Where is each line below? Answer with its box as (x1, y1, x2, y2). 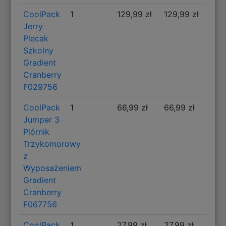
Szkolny (23, 45, 54, 55)
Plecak (23, 33, 49, 43)
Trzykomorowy (23, 138, 81, 149)
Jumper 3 (23, 114, 60, 125)
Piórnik (23, 126, 50, 137)
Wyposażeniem (23, 162, 82, 173)
